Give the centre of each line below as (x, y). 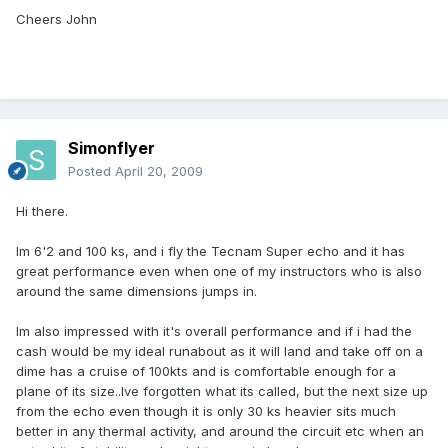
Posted (91, 171)
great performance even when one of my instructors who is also (219, 271)
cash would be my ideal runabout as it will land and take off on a (219, 351)
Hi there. (42, 211)
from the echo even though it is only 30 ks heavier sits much (206, 411)
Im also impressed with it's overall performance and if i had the (214, 331)
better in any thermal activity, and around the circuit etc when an (220, 431)
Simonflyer (111, 148)
